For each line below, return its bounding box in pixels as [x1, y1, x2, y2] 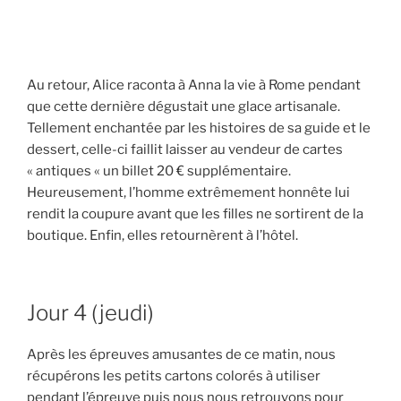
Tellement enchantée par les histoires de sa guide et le [27, 119, 371, 136]
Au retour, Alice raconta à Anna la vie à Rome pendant [27, 76, 361, 93]
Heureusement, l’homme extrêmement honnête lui [27, 183, 350, 200]
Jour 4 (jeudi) [27, 300, 154, 327]
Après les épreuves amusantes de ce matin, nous [27, 346, 336, 363]
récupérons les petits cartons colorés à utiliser [27, 368, 320, 385]
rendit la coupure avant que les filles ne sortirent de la [27, 205, 363, 222]
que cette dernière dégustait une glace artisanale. [27, 98, 340, 115]
